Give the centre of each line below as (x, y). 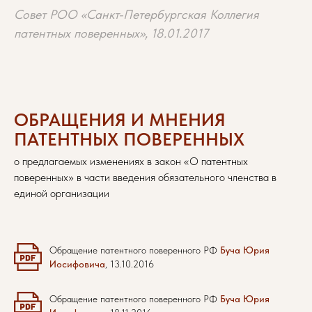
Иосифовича (77, 264)
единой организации (62, 193)
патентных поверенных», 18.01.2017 (111, 33)
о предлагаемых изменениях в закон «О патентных (131, 161)
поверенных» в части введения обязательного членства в (145, 177)
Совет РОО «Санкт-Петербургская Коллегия (136, 14)
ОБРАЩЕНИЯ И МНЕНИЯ (120, 119)
